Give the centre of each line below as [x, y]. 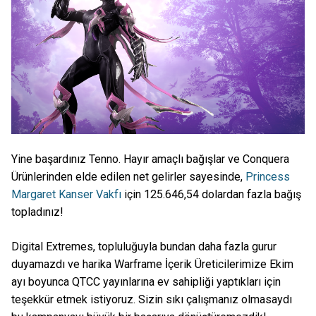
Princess [268, 177]
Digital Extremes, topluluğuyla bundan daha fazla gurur [144, 247]
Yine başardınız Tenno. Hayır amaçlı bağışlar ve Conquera [150, 159]
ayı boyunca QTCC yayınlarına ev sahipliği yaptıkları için [146, 282]
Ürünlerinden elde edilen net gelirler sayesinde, [128, 177]
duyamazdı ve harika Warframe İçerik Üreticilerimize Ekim [152, 265]
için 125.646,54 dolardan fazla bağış [211, 195]
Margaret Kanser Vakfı [66, 195]
